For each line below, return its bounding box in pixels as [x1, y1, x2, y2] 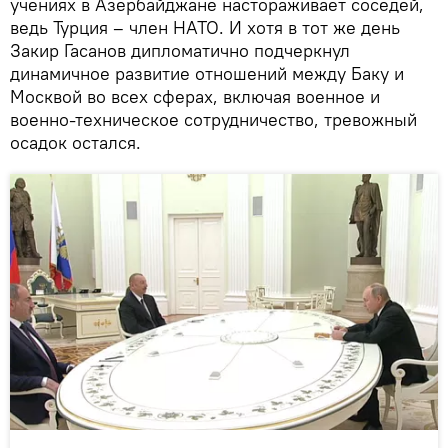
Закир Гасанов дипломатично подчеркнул [10, 39, 350, 62]
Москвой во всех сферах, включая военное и [10, 85, 380, 108]
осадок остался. [10, 131, 141, 154]
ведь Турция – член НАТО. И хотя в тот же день [10, 16, 400, 39]
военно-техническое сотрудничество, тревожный [10, 108, 417, 131]
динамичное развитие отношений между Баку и [10, 62, 404, 85]
